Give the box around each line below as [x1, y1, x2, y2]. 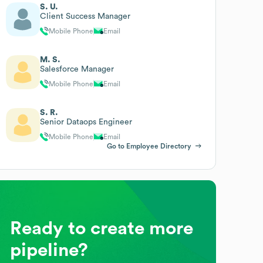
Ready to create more [10, 218, 194, 238]
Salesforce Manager [40, 65, 114, 73]
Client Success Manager [40, 12, 131, 21]
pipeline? [10, 240, 89, 259]
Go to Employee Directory [106, 142, 191, 150]
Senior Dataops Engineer [40, 117, 133, 126]
